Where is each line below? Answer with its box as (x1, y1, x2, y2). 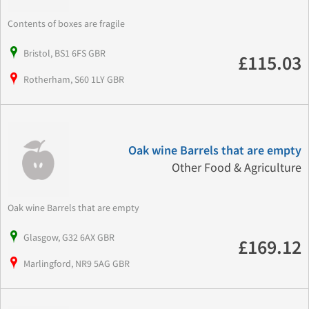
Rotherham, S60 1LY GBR (23, 73, 124, 86)
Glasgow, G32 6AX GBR (23, 231, 114, 244)
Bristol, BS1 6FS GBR (23, 47, 106, 60)
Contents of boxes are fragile (8, 17, 129, 30)
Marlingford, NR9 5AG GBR (23, 257, 130, 270)
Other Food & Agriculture (171, 160, 301, 177)
